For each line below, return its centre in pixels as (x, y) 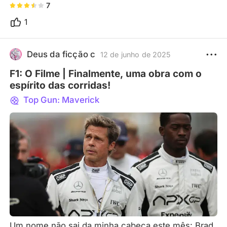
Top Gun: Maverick (60, 100)
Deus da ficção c (61, 54)
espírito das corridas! (60, 85)
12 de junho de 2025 (136, 54)
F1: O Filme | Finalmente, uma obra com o (106, 73)
